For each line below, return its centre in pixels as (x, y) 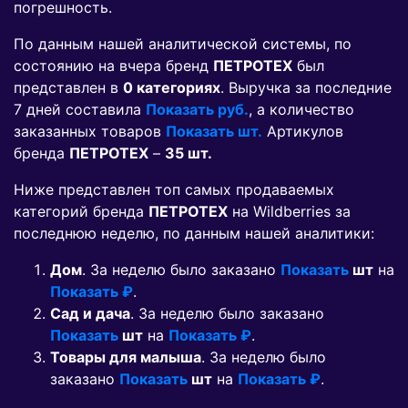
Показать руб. (197, 110)
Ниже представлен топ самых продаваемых (174, 190)
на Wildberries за (289, 212)
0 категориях (172, 88)
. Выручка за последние (306, 88)
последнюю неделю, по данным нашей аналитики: (194, 234)
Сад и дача (90, 314)
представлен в (68, 88)
